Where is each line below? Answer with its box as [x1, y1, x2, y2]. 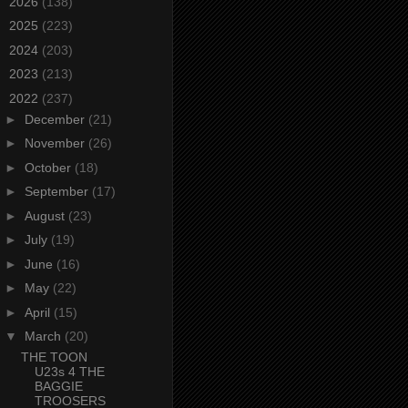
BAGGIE [34, 379, 83, 394]
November [24, 136, 88, 151]
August [24, 208, 68, 223]
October [24, 159, 75, 175]
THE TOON [20, 350, 87, 365]
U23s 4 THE [34, 364, 105, 380]
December [24, 111, 88, 127]
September [24, 184, 92, 199]
